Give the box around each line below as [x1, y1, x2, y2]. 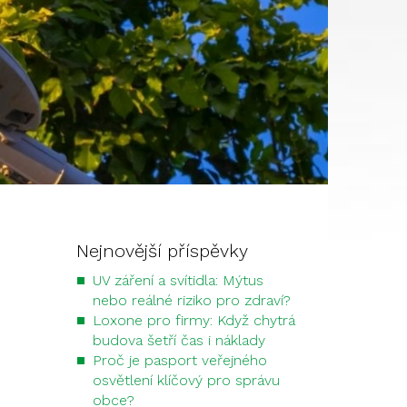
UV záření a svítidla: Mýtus [92, 272, 263, 289]
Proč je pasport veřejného [92, 352, 267, 369]
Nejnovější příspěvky [75, 240, 248, 262]
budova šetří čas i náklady [92, 332, 265, 349]
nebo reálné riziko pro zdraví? [92, 292, 291, 309]
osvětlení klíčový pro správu [92, 372, 280, 389]
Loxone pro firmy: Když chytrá [92, 312, 295, 329]
